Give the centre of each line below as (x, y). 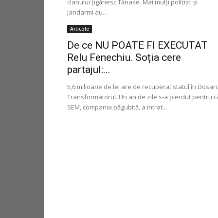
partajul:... (89, 69)
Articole (80, 28)
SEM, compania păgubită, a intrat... (117, 107)
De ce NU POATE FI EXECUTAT (137, 45)
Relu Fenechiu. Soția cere (124, 57)
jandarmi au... (87, 12)
